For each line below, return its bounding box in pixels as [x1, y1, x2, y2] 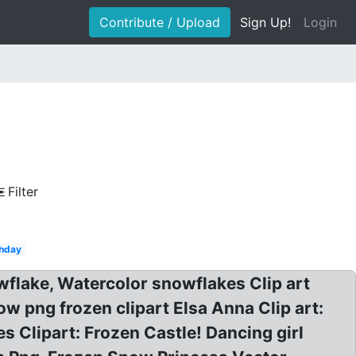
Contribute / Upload [99, 14, 220, 30]
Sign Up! [240, 14, 291, 30]
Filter [8, 184, 38, 199]
